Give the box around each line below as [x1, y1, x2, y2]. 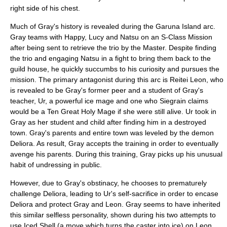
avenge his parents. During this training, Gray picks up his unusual [10, 150, 222, 158]
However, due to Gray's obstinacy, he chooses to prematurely [10, 179, 207, 187]
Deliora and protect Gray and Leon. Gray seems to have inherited [10, 200, 220, 208]
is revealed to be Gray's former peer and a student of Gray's [10, 86, 203, 94]
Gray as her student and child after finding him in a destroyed [10, 118, 206, 126]
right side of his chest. [10, 4, 80, 12]
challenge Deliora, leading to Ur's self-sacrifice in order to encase [10, 190, 218, 198]
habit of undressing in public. [10, 161, 102, 169]
